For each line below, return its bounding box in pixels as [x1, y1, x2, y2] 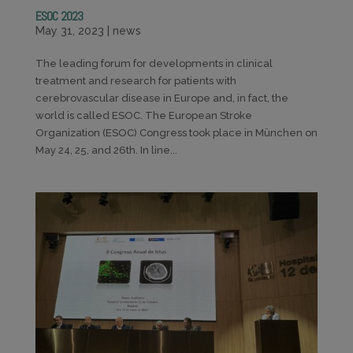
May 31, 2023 [35, 24, 104, 38]
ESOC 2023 [35, 8, 84, 25]
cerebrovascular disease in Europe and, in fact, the [35, 92, 288, 105]
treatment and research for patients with [35, 75, 236, 87]
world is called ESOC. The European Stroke [35, 110, 252, 122]
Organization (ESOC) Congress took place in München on [35, 127, 318, 139]
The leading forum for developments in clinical [35, 58, 273, 70]
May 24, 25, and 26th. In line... [35, 144, 177, 157]
